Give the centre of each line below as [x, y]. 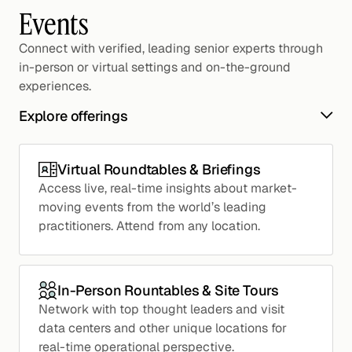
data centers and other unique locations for [163, 328]
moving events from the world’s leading [152, 207]
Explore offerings [73, 115]
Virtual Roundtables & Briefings [159, 170]
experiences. [55, 86]
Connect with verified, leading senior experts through [171, 48]
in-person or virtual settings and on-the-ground [155, 67]
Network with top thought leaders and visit [161, 309]
